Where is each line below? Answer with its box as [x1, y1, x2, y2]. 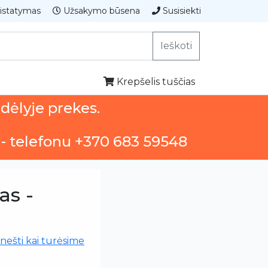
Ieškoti [160, 39, 192, 51]
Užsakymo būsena [61, 5, 140, 16]
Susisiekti [160, 5, 201, 16]
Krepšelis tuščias [114, 75, 195, 87]
